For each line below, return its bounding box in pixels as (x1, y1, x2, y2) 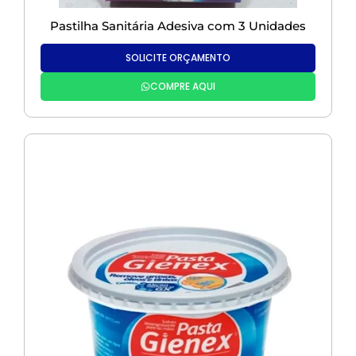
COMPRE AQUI (150, 79, 215, 94)
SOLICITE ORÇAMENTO (126, 51, 230, 65)
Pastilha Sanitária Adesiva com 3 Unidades (50, 18, 306, 34)
